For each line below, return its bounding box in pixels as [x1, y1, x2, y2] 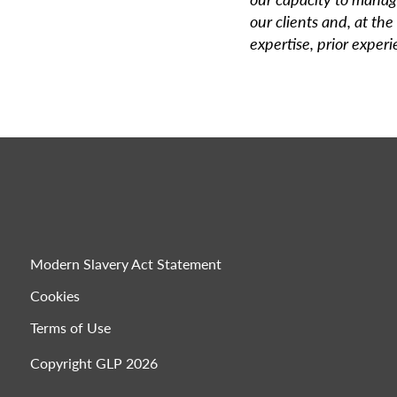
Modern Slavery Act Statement [29, 253, 222, 275]
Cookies [29, 285, 80, 307]
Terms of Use [29, 317, 111, 339]
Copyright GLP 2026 [29, 353, 158, 374]
